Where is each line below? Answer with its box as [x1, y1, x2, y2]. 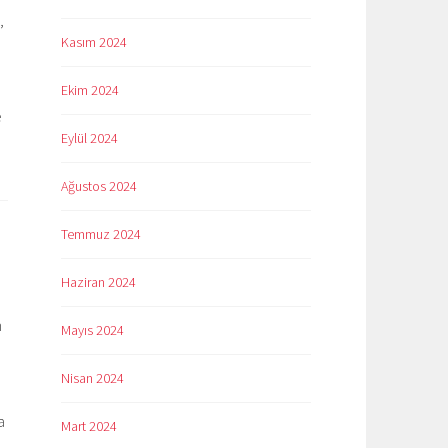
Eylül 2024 [61, 128, 118, 147]
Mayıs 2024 [61, 320, 124, 339]
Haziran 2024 [61, 272, 136, 291]
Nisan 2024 [61, 368, 124, 387]
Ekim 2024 [61, 80, 119, 99]
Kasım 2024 [61, 32, 127, 51]
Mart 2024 [61, 416, 117, 435]
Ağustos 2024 [61, 176, 137, 195]
